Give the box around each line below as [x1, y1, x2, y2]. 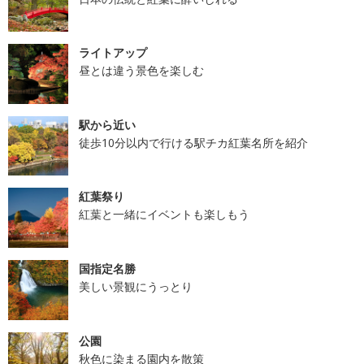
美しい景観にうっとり [78, 278, 193, 294]
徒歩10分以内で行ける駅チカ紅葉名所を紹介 [78, 134, 308, 150]
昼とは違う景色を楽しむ [78, 63, 204, 79]
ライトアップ [78, 45, 147, 61]
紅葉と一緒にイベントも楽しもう [78, 206, 249, 223]
